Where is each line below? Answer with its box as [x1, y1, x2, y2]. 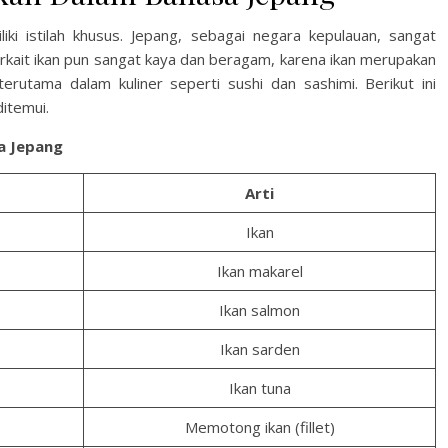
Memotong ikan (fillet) [184, 417, 335, 437]
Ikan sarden [219, 339, 300, 359]
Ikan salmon [219, 300, 300, 320]
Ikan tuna [228, 378, 291, 398]
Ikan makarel [216, 261, 303, 281]
